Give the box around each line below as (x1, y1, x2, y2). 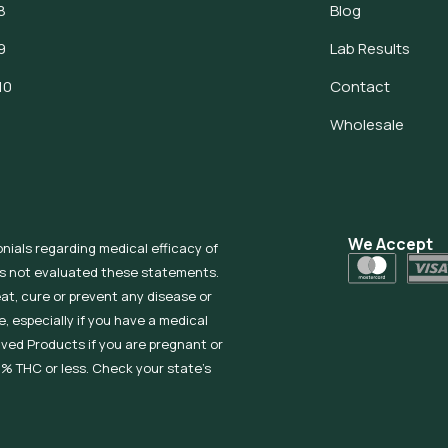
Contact (329, 76, 390, 97)
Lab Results (329, 38, 410, 59)
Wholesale (329, 114, 404, 135)
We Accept (348, 233, 434, 255)
